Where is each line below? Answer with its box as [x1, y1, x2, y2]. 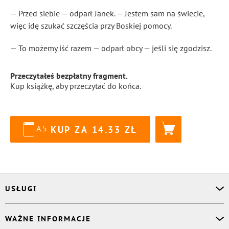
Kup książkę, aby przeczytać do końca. [10, 81, 141, 91]
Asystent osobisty [5, 205, 65, 215]
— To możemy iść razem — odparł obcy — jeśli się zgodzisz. [10, 43, 212, 53]
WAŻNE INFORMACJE [5, 214, 91, 223]
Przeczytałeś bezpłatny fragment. [10, 71, 128, 81]
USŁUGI [5, 184, 37, 193]
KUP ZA [51, 123, 88, 135]
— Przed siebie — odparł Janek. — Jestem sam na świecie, [10, 8, 204, 18]
